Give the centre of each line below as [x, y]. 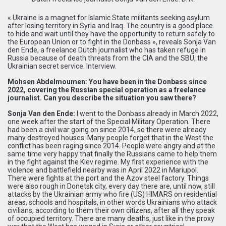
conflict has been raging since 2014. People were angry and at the [111, 146]
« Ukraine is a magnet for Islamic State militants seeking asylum [109, 17]
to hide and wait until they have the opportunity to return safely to [111, 34]
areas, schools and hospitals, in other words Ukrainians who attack [112, 202]
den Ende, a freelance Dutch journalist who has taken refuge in [107, 50]
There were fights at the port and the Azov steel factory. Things [108, 178]
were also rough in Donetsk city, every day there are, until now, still [111, 186]
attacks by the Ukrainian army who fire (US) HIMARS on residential [112, 194]
